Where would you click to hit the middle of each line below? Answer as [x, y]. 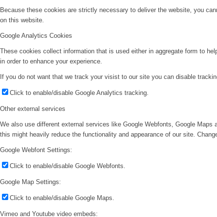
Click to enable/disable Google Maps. [62, 198]
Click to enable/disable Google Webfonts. [68, 166]
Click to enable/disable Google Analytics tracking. [79, 93]
